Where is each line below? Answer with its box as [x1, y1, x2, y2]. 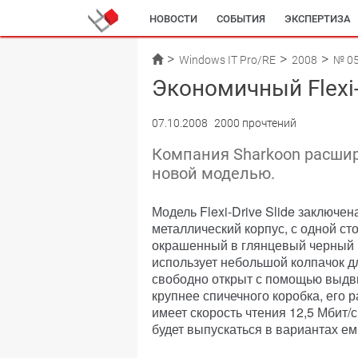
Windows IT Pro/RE [179, 54, 276, 66]
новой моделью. [152, 164, 275, 183]
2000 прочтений [214, 117, 296, 129]
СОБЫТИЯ [217, 13, 265, 25]
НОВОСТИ [149, 13, 197, 25]
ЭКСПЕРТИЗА [284, 13, 351, 25]
